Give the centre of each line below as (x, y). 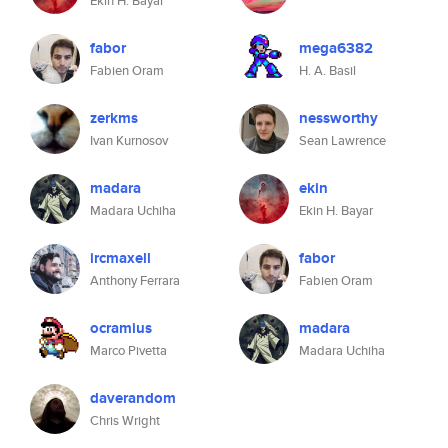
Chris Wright (125, 420)
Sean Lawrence (342, 140)
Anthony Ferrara (135, 280)
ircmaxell (120, 258)
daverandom (133, 398)
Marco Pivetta (128, 350)
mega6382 (336, 48)
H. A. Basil (327, 70)
